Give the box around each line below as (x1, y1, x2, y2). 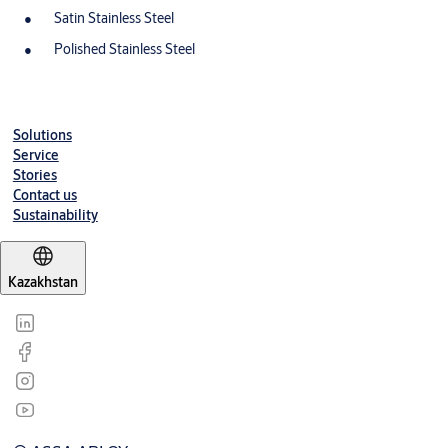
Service (12, 145, 59, 164)
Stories (12, 165, 57, 184)
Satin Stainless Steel (54, 8, 177, 27)
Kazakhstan (8, 272, 78, 291)
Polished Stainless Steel (54, 39, 198, 58)
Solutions (12, 125, 72, 144)
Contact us (12, 185, 77, 204)
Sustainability (12, 205, 98, 224)
